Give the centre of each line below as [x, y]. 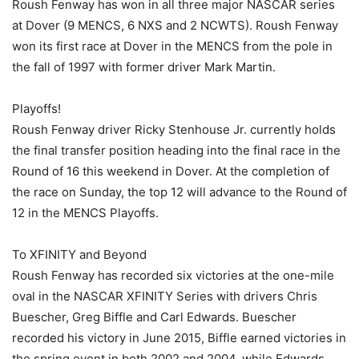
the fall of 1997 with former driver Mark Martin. [144, 67]
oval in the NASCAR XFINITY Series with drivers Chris [165, 296]
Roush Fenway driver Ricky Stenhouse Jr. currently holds [174, 130]
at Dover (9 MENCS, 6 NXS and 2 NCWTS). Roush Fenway [175, 26]
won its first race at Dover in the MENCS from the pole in [172, 46]
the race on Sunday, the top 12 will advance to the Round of [179, 192]
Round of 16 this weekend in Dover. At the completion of [171, 171]
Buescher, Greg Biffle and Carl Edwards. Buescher [154, 317]
